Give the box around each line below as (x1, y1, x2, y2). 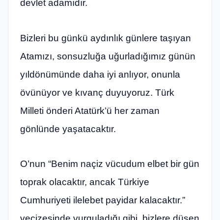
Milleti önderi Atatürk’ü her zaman (20, 105, 160, 116)
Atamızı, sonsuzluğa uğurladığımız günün (20, 51, 195, 61)
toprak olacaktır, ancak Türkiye (20, 177, 149, 188)
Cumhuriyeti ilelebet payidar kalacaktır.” (20, 195, 185, 206)
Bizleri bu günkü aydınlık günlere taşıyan (20, 32, 191, 43)
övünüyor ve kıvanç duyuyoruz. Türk (20, 87, 174, 98)
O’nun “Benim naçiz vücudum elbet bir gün (20, 159, 199, 169)
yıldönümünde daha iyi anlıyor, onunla (20, 69, 180, 80)
